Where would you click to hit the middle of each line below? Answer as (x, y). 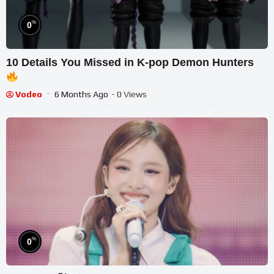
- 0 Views (129, 94)
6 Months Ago (81, 94)
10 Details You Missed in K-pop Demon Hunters (131, 62)
